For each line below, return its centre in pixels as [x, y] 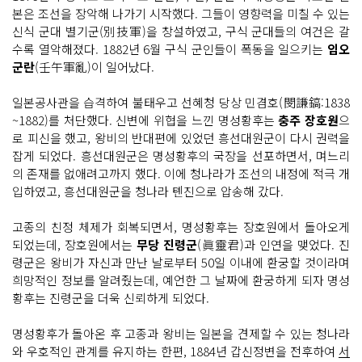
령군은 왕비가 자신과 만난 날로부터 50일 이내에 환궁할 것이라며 [181, 262]
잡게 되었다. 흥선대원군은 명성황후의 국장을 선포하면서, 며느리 [181, 155]
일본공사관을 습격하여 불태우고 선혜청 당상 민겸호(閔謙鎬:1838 [181, 102]
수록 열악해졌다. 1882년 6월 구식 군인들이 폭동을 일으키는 [170, 48]
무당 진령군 [166, 244]
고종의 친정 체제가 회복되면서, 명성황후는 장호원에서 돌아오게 [181, 226]
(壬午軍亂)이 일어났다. [95, 66]
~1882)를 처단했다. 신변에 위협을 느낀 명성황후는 [145, 120]
